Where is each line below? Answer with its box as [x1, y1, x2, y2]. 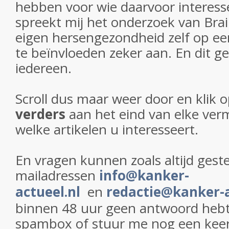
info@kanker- [99, 166, 189, 185]
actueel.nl [15, 182, 84, 201]
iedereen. [15, 59, 72, 77]
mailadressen [15, 166, 99, 185]
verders [15, 105, 69, 123]
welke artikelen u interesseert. [15, 120, 198, 139]
